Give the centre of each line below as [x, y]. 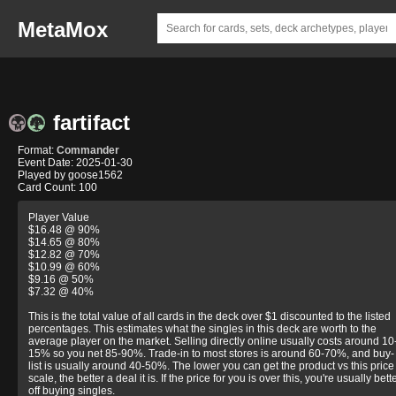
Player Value [59, 217]
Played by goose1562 [70, 175]
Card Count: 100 [57, 187]
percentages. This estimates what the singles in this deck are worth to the [202, 329]
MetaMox [63, 30]
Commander [88, 150]
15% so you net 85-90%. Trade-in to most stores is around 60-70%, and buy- [211, 354]
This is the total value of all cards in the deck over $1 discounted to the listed [209, 316]
